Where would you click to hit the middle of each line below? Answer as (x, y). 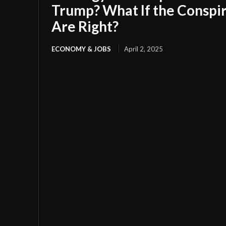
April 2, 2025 (144, 49)
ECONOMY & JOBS (81, 49)
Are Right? (85, 26)
